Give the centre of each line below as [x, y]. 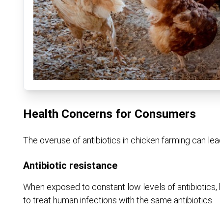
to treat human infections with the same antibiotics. [118, 200]
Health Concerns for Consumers [110, 114]
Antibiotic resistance [70, 166]
